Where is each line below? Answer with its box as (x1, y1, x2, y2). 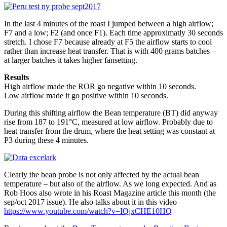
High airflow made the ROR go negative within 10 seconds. (4, 82, 196, 91)
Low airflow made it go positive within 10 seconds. (4, 91, 168, 100)
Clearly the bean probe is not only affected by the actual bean (4, 170, 199, 179)
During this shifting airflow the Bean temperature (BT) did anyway (4, 108, 218, 118)
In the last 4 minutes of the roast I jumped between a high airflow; (4, 19, 213, 28)
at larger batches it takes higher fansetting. (4, 56, 137, 65)
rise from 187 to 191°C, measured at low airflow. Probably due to (4, 118, 213, 127)
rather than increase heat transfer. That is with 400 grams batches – (4, 47, 216, 56)
